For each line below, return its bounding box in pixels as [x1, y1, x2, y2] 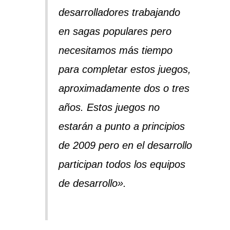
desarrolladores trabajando [58, 6, 180, 18]
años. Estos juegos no [58, 101, 160, 113]
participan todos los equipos [58, 158, 185, 170]
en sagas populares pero [58, 25, 171, 37]
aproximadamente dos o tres [58, 82, 189, 94]
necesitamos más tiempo [58, 44, 172, 56]
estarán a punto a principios [58, 120, 185, 132]
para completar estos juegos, [58, 63, 191, 75]
